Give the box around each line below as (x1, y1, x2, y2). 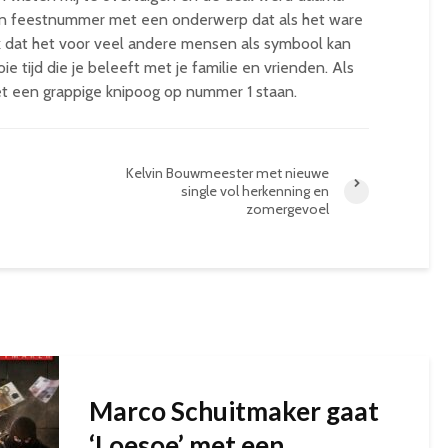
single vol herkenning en (181, 182, 329, 200)
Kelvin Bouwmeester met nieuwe (126, 164, 329, 182)
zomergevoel (246, 200, 329, 218)
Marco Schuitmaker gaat (89, 395, 379, 427)
